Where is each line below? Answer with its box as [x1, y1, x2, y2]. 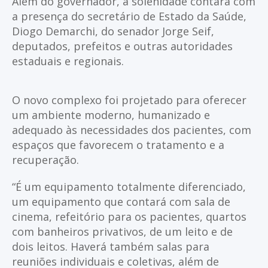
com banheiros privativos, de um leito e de [12, 224, 233, 239]
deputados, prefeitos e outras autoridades [12, 39, 233, 54]
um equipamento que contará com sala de [12, 194, 230, 209]
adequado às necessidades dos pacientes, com [12, 123, 251, 138]
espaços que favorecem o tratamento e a [12, 138, 224, 153]
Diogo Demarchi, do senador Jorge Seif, [12, 24, 214, 39]
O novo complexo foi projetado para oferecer [12, 93, 246, 108]
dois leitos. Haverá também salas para [12, 239, 209, 254]
